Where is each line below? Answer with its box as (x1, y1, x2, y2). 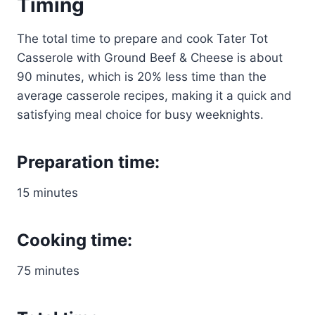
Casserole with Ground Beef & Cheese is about (17, 50, 283, 65)
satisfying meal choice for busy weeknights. (17, 107, 264, 122)
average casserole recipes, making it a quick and (17, 88, 292, 103)
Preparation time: (17, 151, 160, 172)
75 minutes (17, 263, 79, 278)
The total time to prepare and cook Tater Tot (17, 31, 268, 46)
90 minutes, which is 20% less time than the (17, 69, 266, 84)
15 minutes (17, 185, 78, 200)
